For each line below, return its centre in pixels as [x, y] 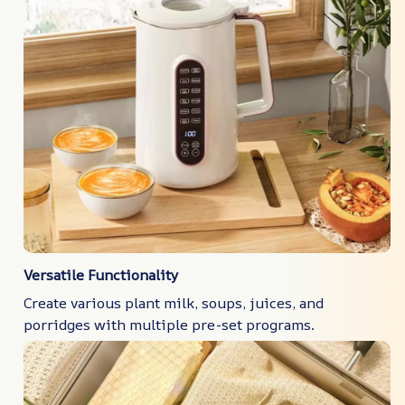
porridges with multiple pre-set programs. [169, 324]
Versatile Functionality [101, 275]
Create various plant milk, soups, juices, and [174, 302]
